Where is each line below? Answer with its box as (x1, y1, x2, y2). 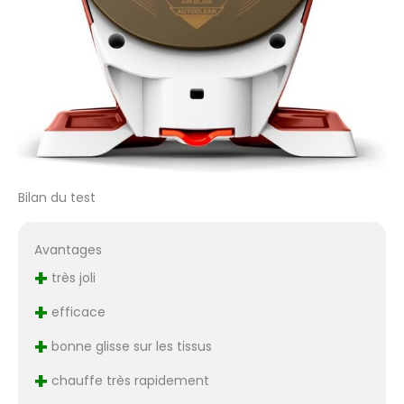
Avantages (33, 241, 102, 260)
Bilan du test (18, 188, 96, 207)
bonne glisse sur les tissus (47, 337, 212, 356)
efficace (47, 303, 106, 322)
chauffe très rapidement (47, 372, 209, 390)
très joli (47, 269, 96, 288)
